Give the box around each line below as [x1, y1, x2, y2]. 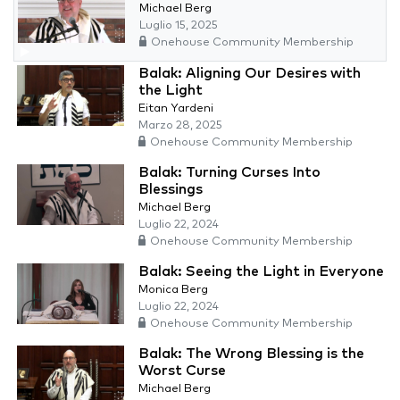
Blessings [138, 182, 203, 197]
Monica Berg [138, 284, 208, 296]
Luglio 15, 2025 [139, 20, 218, 32]
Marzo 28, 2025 [138, 120, 222, 132]
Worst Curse [138, 363, 226, 379]
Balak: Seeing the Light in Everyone [138, 264, 384, 279]
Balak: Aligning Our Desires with [138, 66, 361, 81]
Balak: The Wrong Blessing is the [138, 346, 364, 362]
